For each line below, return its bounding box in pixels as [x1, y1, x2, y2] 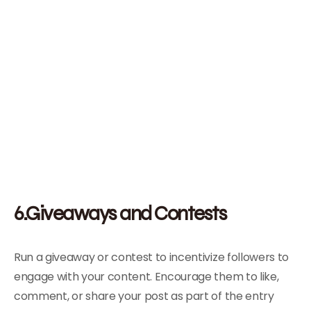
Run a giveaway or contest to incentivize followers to [14, 249, 289, 265]
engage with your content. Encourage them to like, [14, 269, 279, 285]
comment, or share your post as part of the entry [14, 288, 274, 304]
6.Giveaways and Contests [14, 200, 226, 226]
